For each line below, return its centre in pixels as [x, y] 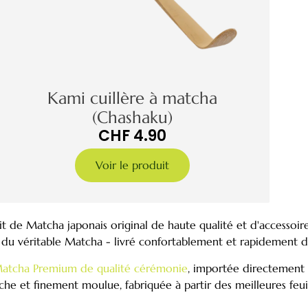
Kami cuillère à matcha [132, 99]
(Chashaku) [132, 118]
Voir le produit [132, 165]
